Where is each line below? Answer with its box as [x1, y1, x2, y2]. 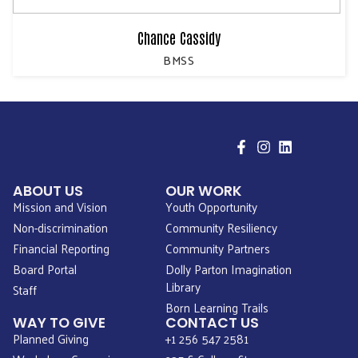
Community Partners [165, 237, 271, 260]
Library [165, 276, 201, 298]
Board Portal [13, 258, 77, 280]
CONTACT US [165, 313, 260, 333]
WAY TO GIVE [13, 313, 105, 333]
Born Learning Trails [165, 296, 269, 319]
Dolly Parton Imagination [165, 258, 292, 280]
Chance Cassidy [137, 27, 221, 48]
